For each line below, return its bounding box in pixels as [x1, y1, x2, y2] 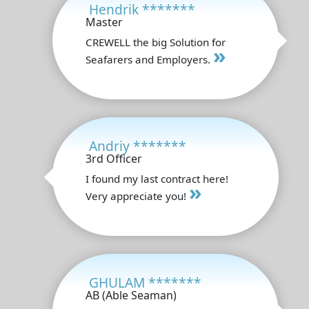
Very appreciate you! [86, 188, 189, 203]
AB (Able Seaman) [86, 287, 177, 303]
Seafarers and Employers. [86, 52, 213, 66]
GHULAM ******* [89, 272, 201, 292]
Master [86, 14, 123, 30]
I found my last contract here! [86, 171, 228, 186]
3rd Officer [86, 150, 142, 166]
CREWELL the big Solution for [86, 34, 226, 49]
